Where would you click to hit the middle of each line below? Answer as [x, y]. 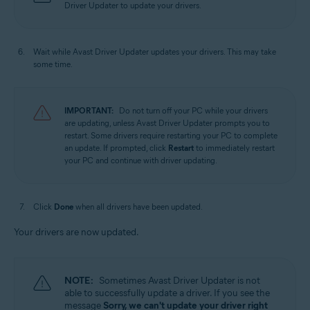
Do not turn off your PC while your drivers [193, 110]
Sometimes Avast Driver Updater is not [180, 281]
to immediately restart [234, 148]
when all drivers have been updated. [138, 207]
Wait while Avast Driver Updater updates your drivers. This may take [155, 52]
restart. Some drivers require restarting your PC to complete [171, 135]
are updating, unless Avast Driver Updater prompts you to [167, 123]
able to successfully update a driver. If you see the [167, 293]
